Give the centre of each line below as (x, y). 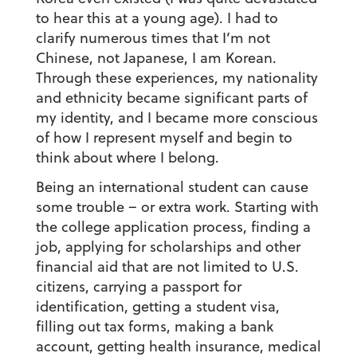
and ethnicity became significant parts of (171, 98)
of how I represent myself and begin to (164, 138)
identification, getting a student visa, (157, 307)
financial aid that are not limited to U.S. (167, 267)
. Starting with (272, 207)
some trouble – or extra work (131, 207)
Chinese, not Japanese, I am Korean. (156, 58)
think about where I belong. (127, 158)
